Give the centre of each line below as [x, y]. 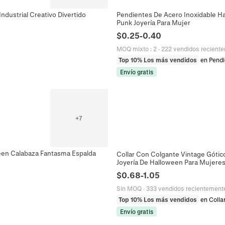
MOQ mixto [133, 49]
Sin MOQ [129, 188]
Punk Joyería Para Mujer [153, 23]
